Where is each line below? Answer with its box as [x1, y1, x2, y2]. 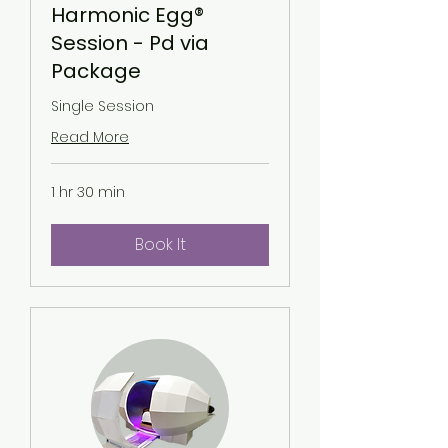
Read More [51, 126, 129, 147]
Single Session [51, 95, 154, 116]
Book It [134, 232, 186, 256]
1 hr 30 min [51, 181, 125, 202]
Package [51, 56, 141, 85]
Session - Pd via [51, 28, 209, 57]
